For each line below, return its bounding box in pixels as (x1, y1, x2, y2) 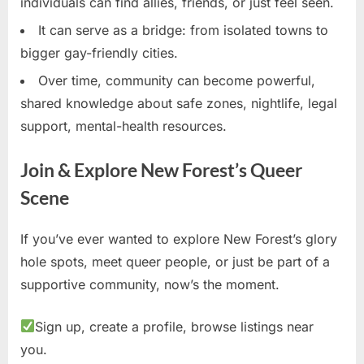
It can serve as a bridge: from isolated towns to (38, 21, 328, 38)
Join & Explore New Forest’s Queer (20, 159, 302, 182)
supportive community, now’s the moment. (20, 275, 279, 292)
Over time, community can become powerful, (38, 72, 315, 89)
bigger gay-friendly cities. (20, 44, 178, 61)
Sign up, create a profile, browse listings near (35, 318, 314, 335)
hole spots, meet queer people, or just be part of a (20, 253, 330, 270)
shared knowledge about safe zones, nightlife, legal (20, 95, 337, 112)
